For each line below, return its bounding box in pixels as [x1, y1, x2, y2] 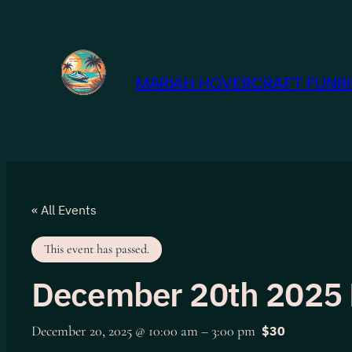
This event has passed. [44, 241, 149, 257]
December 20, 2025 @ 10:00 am [31, 322, 198, 339]
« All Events [31, 202, 97, 218]
